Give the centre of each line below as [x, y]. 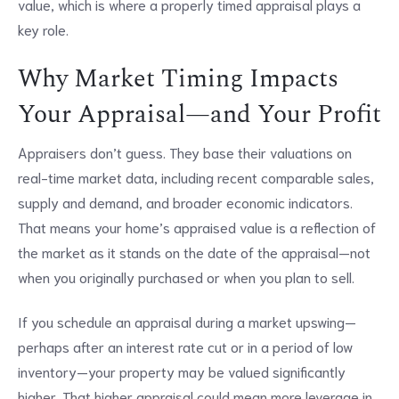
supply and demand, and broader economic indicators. [185, 201]
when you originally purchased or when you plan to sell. [186, 276]
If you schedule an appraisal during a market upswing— [187, 322]
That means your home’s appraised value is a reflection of [197, 226]
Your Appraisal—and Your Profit [199, 114]
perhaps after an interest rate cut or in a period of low [185, 346]
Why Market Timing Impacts [178, 78]
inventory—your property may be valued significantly [182, 371]
